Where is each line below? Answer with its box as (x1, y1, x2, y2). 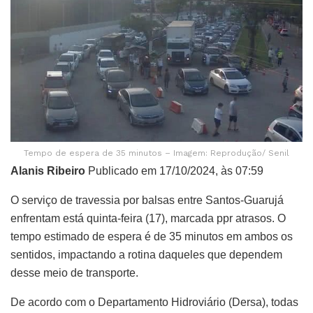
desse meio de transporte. (10, 267, 138, 279)
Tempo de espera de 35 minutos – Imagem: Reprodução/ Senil (24, 148, 289, 159)
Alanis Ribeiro (10, 165, 85, 177)
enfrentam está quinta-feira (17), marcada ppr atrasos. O (10, 212, 286, 225)
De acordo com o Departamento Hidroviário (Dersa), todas (10, 296, 298, 309)
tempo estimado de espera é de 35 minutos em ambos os (10, 231, 293, 243)
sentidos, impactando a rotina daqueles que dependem (10, 249, 282, 261)
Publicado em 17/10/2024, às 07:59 (85, 165, 263, 177)
